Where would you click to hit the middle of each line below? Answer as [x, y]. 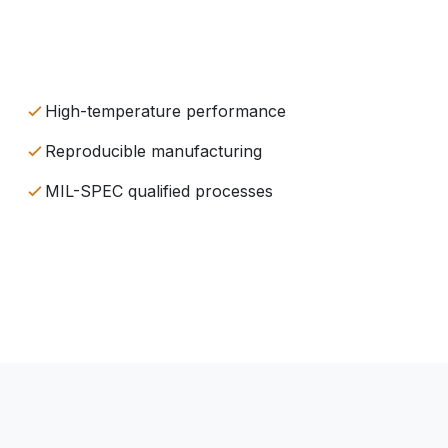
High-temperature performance [165, 111]
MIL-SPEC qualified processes [159, 191]
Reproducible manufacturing [153, 151]
